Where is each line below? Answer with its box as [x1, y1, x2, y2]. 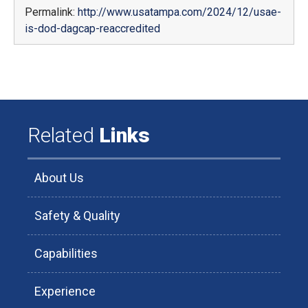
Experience [34, 284, 96, 298]
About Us [34, 170, 84, 185]
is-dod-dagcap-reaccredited [25, 22, 160, 35]
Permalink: [25, 5, 78, 19]
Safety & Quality [34, 208, 120, 223]
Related [27, 123, 94, 147]
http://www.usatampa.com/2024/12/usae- [78, 5, 281, 19]
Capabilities [34, 246, 98, 261]
